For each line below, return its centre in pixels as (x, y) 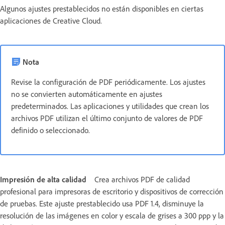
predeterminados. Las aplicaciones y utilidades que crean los (110, 106)
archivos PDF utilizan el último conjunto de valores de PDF (107, 118)
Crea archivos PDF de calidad (142, 179)
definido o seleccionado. (50, 130)
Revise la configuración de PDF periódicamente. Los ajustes (108, 82)
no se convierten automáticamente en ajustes (87, 94)
